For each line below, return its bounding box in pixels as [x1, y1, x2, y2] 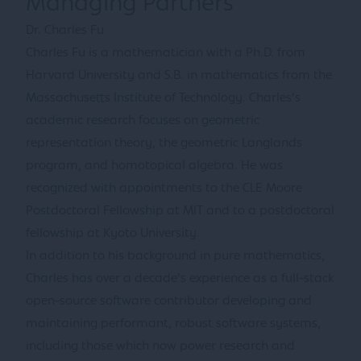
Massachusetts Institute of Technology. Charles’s [26, 92, 301, 105]
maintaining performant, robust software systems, [26, 317, 321, 330]
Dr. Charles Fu [26, 24, 104, 37]
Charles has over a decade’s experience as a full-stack [26, 272, 334, 285]
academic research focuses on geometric [26, 114, 259, 127]
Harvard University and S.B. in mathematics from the [26, 69, 332, 82]
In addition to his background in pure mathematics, [26, 250, 325, 263]
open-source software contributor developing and [26, 295, 312, 308]
